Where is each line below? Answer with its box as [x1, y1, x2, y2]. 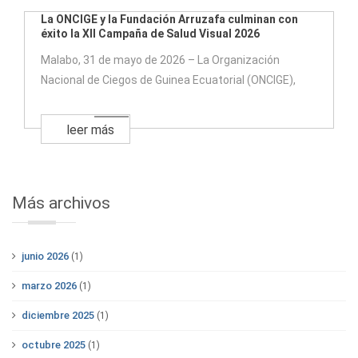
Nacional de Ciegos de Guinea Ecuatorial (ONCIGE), [41, 74, 296, 87]
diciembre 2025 [22, 309, 94, 322]
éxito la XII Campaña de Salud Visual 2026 [41, 27, 260, 41]
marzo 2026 [22, 280, 77, 292]
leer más [66, 122, 114, 138]
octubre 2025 [22, 339, 86, 352]
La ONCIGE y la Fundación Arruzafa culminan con [41, 13, 298, 26]
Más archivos [12, 193, 110, 213]
